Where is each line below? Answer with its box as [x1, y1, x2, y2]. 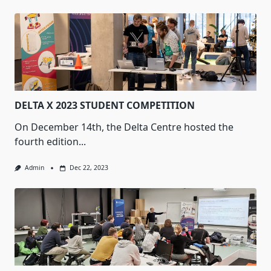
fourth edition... [15, 135, 86, 149]
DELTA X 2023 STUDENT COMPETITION [15, 99, 195, 113]
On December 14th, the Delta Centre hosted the [15, 120, 233, 134]
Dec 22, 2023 [69, 163, 108, 172]
